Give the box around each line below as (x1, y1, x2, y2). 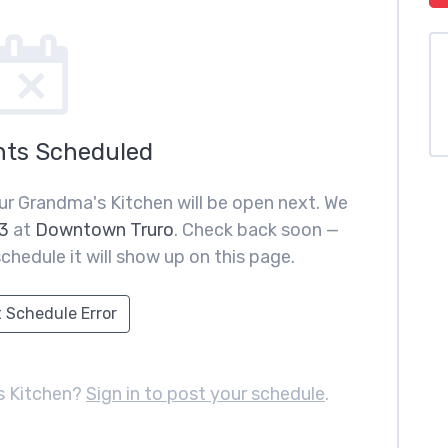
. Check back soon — (174, 219, 339, 241)
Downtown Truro (35, 219, 174, 241)
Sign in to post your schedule (86, 383, 325, 405)
